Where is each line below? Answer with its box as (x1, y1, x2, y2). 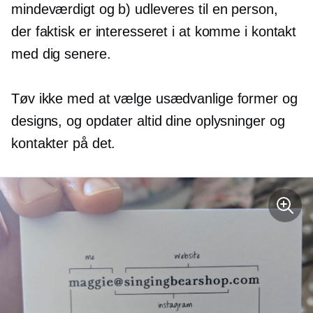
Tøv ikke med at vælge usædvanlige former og (11, 91, 298, 107)
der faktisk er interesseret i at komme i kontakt (11, 24, 297, 40)
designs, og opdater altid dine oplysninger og (11, 113, 285, 129)
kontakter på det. (11, 136, 116, 152)
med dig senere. (11, 46, 111, 62)
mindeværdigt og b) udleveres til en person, (11, 1, 278, 17)
